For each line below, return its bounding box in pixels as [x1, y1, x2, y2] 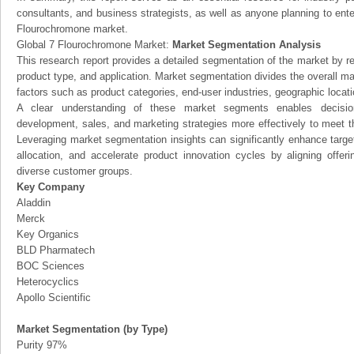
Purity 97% [17, 339, 67, 351]
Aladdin [17, 197, 51, 209]
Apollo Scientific [17, 292, 91, 303]
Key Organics [17, 228, 79, 240]
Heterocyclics [17, 276, 79, 288]
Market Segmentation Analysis [172, 39, 321, 51]
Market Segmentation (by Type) [17, 323, 168, 335]
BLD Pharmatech [17, 244, 95, 256]
